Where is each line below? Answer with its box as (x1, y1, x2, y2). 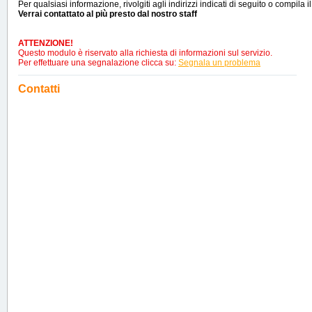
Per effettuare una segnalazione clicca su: (18, 58, 178, 68)
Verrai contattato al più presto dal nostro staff (18, 9, 197, 19)
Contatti (18, 83, 60, 95)
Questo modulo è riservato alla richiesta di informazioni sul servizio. (18, 48, 272, 58)
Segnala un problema (178, 58, 260, 68)
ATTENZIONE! (18, 38, 73, 48)
